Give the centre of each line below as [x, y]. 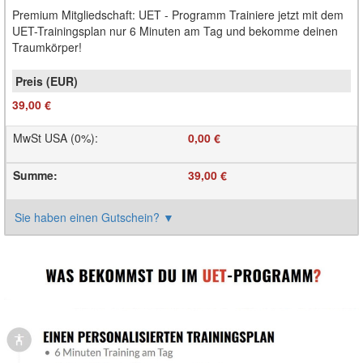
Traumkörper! [47, 47]
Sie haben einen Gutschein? [89, 218]
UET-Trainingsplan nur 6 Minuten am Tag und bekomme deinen [175, 31]
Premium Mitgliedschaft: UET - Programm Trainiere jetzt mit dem [178, 15]
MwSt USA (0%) [54, 138]
